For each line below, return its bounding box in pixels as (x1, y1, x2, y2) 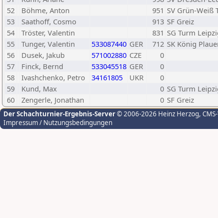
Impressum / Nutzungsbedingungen (3, 118, 112, 127)
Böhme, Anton (21, 5, 70, 15)
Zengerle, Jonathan (21, 95, 84, 105)
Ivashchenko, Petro (21, 73, 85, 82)
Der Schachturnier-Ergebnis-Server (3, 109, 115, 118)
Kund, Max (21, 84, 57, 93)
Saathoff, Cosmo (21, 17, 76, 26)
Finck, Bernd (21, 61, 63, 71)
